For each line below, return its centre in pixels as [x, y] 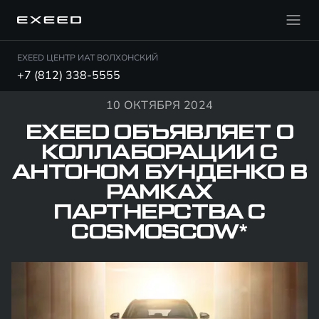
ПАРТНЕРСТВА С [159, 212]
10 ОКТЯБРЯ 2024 [159, 105]
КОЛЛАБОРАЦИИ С [159, 152]
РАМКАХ [159, 192]
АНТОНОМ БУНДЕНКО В [159, 172]
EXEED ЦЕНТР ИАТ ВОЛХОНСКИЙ [88, 58]
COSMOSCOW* [159, 232]
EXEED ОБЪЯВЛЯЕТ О [159, 132]
